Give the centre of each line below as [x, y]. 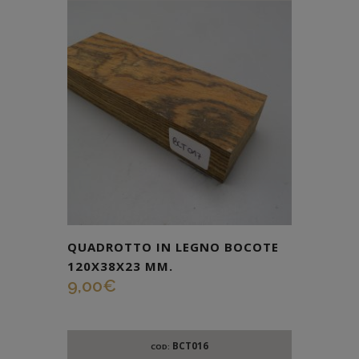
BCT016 [189, 346]
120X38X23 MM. [120, 266]
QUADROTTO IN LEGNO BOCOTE [173, 246]
